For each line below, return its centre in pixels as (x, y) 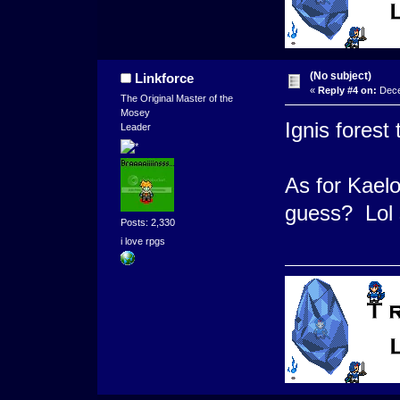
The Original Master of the (176, 99)
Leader (135, 127)
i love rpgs (142, 242)
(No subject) (340, 76)
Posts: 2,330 (147, 222)
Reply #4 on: (347, 91)
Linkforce (165, 79)
